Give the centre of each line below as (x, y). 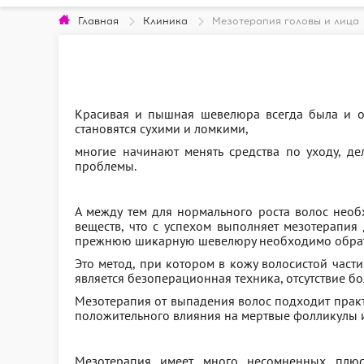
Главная (98, 21)
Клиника (165, 21)
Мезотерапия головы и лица (286, 21)
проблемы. (106, 166)
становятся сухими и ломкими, (162, 128)
